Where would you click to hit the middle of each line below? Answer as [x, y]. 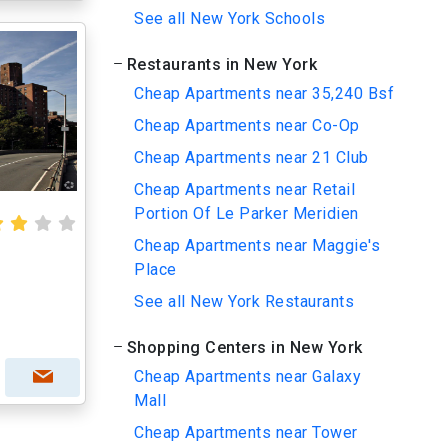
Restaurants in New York [221, 64]
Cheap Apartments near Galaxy [247, 376]
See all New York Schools [229, 18]
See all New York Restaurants [244, 301]
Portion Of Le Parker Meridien [246, 213]
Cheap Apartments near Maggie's [257, 245]
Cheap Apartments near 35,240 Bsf [264, 93]
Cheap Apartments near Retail [244, 189]
